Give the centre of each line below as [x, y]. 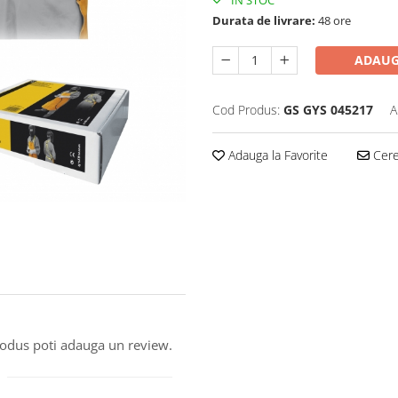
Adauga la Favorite [276, 155]
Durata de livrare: [264, 21]
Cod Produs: [246, 110]
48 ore [333, 21]
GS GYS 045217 [328, 110]
